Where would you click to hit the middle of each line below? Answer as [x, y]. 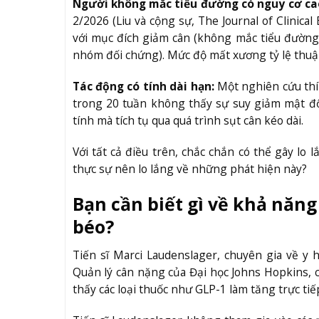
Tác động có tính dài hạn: [143, 87]
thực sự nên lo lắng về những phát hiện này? [189, 169]
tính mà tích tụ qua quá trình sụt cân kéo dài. [188, 121]
